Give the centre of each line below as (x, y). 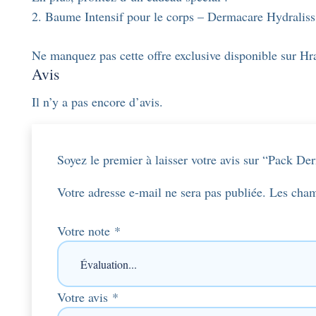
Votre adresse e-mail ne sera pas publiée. (162, 192)
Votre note (86, 231)
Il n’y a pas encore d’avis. (97, 102)
